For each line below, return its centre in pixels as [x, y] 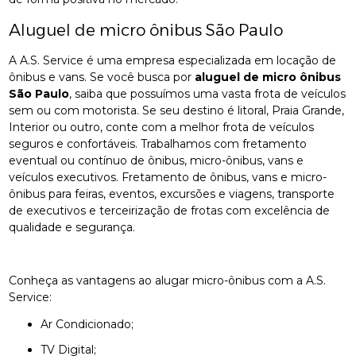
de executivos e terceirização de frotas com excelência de [170, 210]
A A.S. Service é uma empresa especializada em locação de [173, 60]
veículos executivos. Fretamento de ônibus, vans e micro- [168, 177]
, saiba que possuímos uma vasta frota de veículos [208, 93]
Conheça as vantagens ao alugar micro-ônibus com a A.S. [168, 280]
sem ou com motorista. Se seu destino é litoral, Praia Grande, [177, 110]
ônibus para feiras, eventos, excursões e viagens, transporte [172, 193]
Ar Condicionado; [91, 324]
